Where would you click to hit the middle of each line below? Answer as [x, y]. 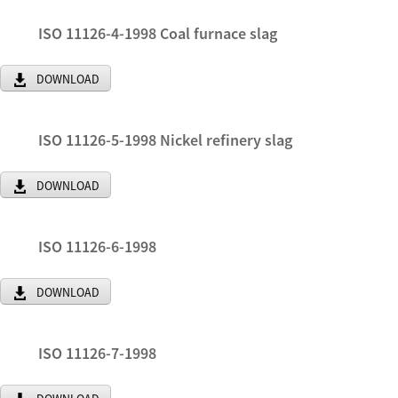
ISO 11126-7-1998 [97, 353]
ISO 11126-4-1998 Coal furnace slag [158, 33]
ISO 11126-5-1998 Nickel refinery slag [165, 140]
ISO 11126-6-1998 [97, 247]
